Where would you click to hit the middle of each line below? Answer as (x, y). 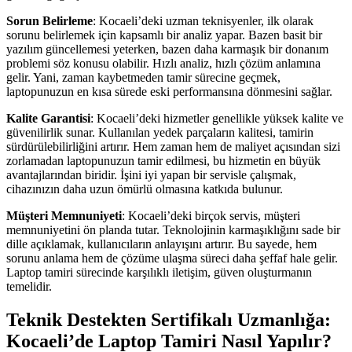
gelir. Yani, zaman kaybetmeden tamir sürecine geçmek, (143, 77)
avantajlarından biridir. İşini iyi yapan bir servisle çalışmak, (151, 174)
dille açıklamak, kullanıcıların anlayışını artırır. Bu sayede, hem (161, 244)
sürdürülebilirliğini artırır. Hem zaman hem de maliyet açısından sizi (173, 146)
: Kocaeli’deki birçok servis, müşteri (211, 215)
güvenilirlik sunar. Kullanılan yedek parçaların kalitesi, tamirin (160, 132)
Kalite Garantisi (48, 118)
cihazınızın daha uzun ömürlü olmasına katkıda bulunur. (145, 189)
